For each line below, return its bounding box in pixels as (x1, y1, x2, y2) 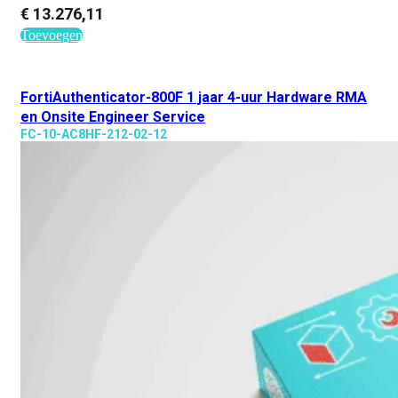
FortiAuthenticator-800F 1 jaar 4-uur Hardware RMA (20, 89, 367, 106)
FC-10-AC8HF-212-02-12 (20, 127, 167, 141)
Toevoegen (20, 28, 83, 43)
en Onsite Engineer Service (20, 108, 205, 125)
